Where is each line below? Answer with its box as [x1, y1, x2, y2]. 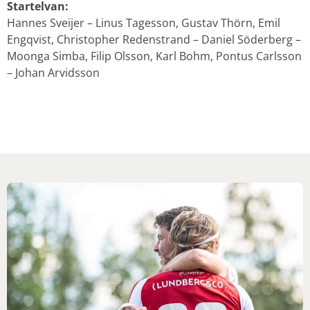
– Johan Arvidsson [7, 65, 100, 81]
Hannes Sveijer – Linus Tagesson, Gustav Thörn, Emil [7, 15, 280, 31]
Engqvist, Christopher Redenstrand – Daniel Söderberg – [7, 32, 301, 48]
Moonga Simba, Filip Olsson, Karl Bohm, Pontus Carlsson [7, 48, 302, 64]
